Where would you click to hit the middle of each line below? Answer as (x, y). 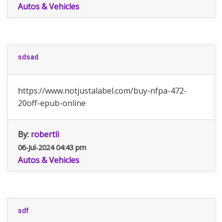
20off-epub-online (52, 103)
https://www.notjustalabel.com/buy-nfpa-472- (102, 91)
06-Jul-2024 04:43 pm (52, 147)
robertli (45, 134)
